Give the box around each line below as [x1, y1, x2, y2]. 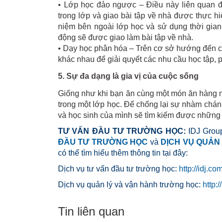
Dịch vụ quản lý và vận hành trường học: [58, 180, 203, 189]
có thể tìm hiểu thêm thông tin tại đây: [58, 148, 188, 157]
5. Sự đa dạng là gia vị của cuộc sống [58, 71, 199, 80]
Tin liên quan [58, 204, 124, 218]
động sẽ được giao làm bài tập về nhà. [58, 33, 193, 42]
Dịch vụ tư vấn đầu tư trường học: [58, 164, 179, 173]
